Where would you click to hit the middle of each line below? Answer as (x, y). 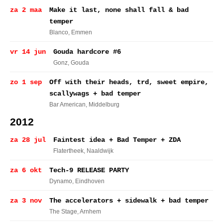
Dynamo (61, 181)
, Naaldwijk (99, 151)
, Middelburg (103, 105)
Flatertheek (68, 151)
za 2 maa (26, 10)
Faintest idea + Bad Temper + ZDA (117, 140)
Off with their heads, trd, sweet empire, (129, 82)
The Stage (63, 212)
